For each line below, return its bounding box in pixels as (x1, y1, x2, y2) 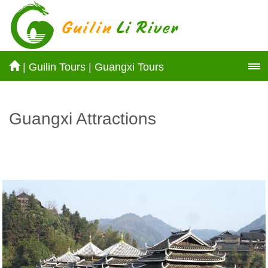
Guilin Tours (29, 61, 86, 73)
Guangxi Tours (95, 61, 164, 73)
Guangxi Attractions (9, 109, 156, 128)
